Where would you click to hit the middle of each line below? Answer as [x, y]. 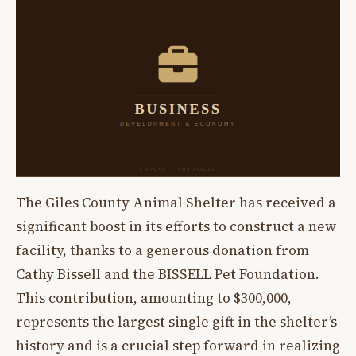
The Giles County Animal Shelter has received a [176, 203]
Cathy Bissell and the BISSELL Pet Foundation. [168, 275]
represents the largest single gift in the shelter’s [176, 322]
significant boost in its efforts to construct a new [176, 227]
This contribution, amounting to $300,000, [154, 298]
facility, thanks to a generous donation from [163, 251]
